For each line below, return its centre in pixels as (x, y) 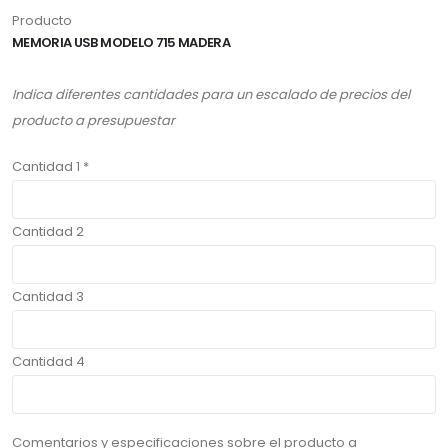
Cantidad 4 (48, 362)
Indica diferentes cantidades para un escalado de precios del (211, 95)
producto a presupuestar (93, 121)
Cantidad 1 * (50, 167)
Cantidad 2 (48, 232)
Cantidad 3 (48, 297)
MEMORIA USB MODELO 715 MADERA (121, 43)
